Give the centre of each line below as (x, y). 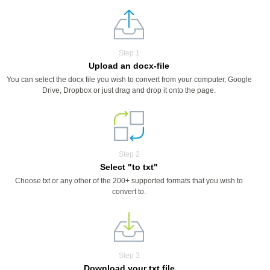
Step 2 (129, 154)
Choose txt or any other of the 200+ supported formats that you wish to (129, 181)
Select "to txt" (129, 167)
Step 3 (129, 256)
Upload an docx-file (129, 66)
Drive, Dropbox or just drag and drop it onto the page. (129, 90)
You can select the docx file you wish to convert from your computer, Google (129, 80)
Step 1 (129, 53)
